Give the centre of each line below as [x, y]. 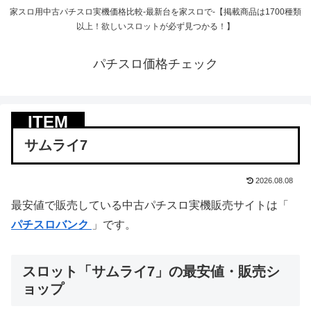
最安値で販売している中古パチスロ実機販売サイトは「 [150, 205]
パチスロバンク [51, 224]
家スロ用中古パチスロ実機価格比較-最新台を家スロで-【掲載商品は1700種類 [155, 12]
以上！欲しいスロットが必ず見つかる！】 [155, 27]
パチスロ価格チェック [155, 64]
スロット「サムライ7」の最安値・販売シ [151, 271]
